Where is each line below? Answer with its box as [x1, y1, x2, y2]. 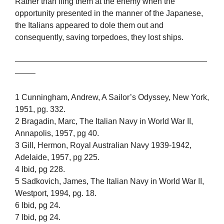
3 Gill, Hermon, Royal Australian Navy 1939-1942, [15, 141, 191, 150]
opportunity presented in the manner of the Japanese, [15, 9, 203, 18]
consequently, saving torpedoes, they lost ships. [15, 33, 183, 42]
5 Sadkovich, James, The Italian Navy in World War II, [15, 177, 204, 186]
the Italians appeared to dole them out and [15, 21, 163, 30]
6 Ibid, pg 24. [15, 201, 60, 210]
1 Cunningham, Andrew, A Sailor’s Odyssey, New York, [15, 93, 209, 102]
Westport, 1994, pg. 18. [15, 189, 96, 198]
